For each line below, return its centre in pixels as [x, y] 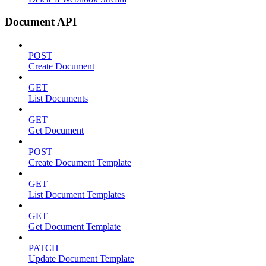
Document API [41, 22]
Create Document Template [80, 163]
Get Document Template [75, 227]
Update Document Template [81, 259]
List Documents [58, 99]
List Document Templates [77, 195]
